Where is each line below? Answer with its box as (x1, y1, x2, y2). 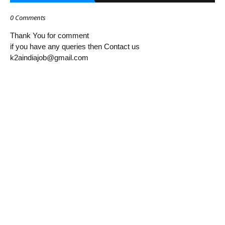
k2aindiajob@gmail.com (10, 53, 88, 62)
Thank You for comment (10, 31, 89, 40)
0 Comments (10, 13, 46, 22)
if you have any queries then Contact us (10, 42, 140, 51)
